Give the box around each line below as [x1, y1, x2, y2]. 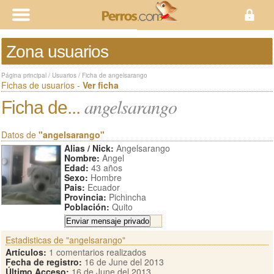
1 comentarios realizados [46, 246, 146, 258]
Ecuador [85, 181, 120, 193]
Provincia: [64, 191, 106, 203]
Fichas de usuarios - [1, 79, 83, 91]
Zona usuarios [6, 42, 108, 61]
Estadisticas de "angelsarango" [6, 234, 125, 246]
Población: [64, 201, 109, 213]
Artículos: [6, 246, 46, 258]
